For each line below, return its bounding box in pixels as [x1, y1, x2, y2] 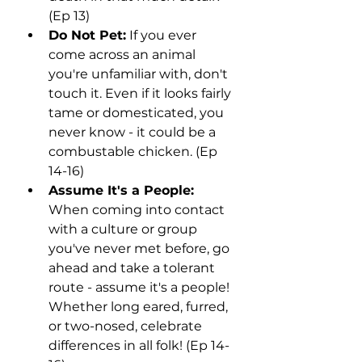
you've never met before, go [48, 241, 233, 257]
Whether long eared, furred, [48, 299, 231, 315]
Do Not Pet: [48, 27, 126, 44]
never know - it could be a [48, 124, 219, 141]
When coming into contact [48, 202, 228, 218]
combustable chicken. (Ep [48, 144, 221, 160]
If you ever [126, 27, 200, 44]
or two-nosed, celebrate [48, 318, 205, 335]
